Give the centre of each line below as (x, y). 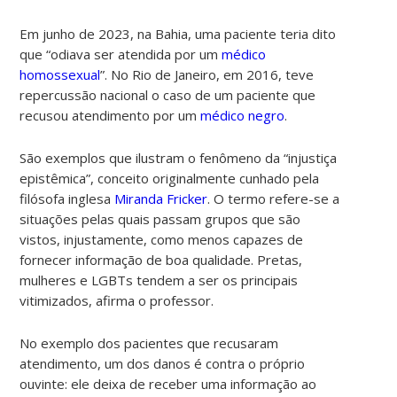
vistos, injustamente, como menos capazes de (162, 239)
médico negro (243, 115)
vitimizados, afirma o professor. (117, 300)
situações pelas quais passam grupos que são (160, 218)
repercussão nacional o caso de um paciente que (168, 94)
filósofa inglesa (67, 198)
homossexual (60, 74)
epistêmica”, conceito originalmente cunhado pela (170, 178)
